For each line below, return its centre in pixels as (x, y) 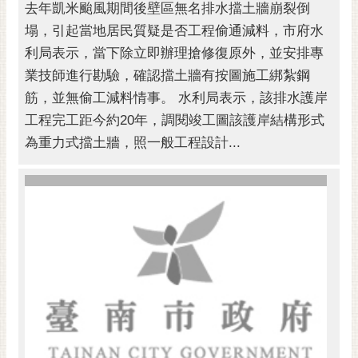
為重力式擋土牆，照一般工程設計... (133, 142)
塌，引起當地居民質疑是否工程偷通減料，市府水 (174, 30)
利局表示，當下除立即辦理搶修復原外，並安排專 (174, 53)
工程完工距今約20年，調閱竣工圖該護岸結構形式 (175, 120)
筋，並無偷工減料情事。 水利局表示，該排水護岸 (176, 97)
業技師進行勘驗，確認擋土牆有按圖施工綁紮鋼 (167, 75)
